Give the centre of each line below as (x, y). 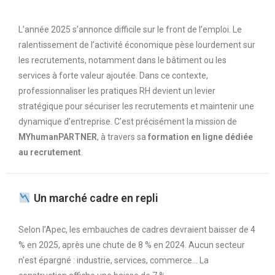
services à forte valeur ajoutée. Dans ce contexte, (113, 76)
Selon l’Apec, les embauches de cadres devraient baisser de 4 (137, 230)
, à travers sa (122, 137)
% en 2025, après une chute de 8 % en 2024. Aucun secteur (132, 245)
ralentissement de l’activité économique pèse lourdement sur (137, 45)
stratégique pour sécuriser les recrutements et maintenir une (136, 106)
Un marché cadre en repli (95, 198)
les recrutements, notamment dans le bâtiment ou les (122, 60)
